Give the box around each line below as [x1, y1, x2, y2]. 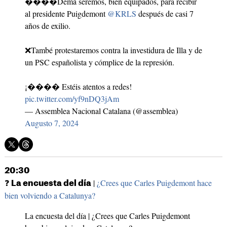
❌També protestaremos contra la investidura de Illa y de [24, 45, 202, 56]
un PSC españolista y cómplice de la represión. [24, 57, 174, 68]
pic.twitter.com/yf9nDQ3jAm [24, 93, 119, 104]
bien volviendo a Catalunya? [4, 190, 95, 201]
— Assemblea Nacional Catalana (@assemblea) [24, 105, 178, 117]
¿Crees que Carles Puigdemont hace [96, 177, 212, 188]
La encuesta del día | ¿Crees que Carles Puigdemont [24, 210, 190, 221]
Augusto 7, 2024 [24, 118, 79, 129]
